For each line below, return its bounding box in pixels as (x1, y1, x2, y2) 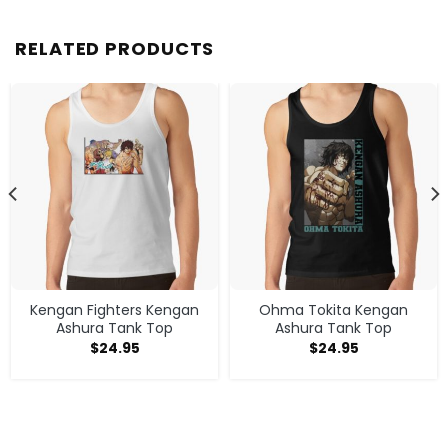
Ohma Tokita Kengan (259, 299, 408, 320)
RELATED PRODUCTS (15, 35, 215, 61)
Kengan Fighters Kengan (30, 299, 199, 320)
